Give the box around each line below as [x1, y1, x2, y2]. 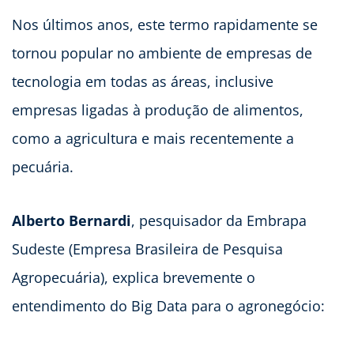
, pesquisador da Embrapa [131, 210, 307, 230]
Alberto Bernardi [12, 210, 131, 230]
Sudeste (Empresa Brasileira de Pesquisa [12, 239, 283, 258]
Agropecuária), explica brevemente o [12, 267, 255, 287]
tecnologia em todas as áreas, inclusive [12, 71, 273, 91]
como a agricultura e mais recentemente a [12, 128, 294, 148]
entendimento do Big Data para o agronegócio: [12, 296, 325, 315]
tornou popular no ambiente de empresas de [12, 43, 312, 62]
